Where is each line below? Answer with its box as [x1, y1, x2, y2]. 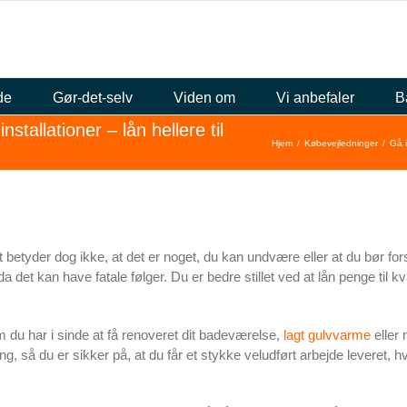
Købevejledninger [304, 137, 378, 148]
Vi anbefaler [275, 89, 354, 105]
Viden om [173, 89, 235, 105]
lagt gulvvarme [283, 327, 371, 342]
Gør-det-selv [52, 89, 133, 105]
